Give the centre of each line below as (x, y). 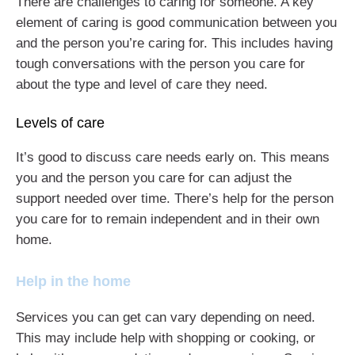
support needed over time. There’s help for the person (175, 198)
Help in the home (73, 281)
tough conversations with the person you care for (160, 63)
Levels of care (60, 123)
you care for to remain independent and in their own (168, 219)
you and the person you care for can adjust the (154, 178)
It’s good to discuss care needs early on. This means (173, 157)
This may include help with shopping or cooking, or (166, 338)
